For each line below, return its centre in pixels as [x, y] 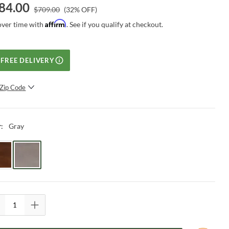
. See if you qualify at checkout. [115, 24]
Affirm [56, 23]
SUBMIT [70, 108]
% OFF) [86, 9]
